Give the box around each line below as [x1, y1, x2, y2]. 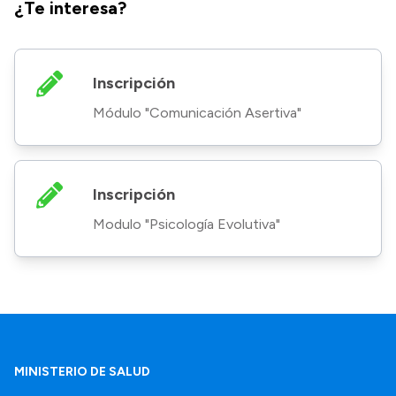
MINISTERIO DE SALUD [14, 364, 150, 379]
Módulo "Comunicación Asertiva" [93, 104, 301, 121]
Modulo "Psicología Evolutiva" [93, 216, 280, 232]
